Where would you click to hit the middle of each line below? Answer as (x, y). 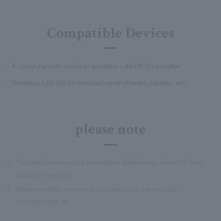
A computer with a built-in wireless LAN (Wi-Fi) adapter (96, 65)
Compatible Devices (110, 33)
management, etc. (44, 201)
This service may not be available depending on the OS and (109, 162)
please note (110, 130)
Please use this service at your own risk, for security (97, 189)
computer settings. (45, 174)
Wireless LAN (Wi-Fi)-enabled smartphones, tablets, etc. (100, 82)
